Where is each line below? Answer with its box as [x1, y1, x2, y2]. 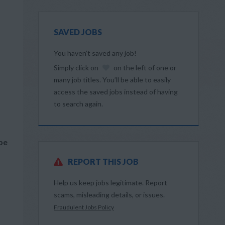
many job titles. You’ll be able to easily [54, 75, 171, 84]
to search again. [54, 99, 103, 108]
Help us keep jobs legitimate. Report [54, 178, 167, 187]
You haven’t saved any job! [54, 49, 137, 57]
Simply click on [54, 63, 100, 72]
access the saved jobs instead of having [54, 87, 178, 96]
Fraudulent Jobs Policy [54, 203, 114, 211]
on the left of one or [112, 63, 176, 72]
